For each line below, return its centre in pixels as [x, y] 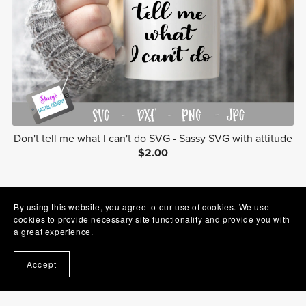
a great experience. [54, 231]
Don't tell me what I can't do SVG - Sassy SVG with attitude [153, 139]
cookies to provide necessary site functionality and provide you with [152, 219]
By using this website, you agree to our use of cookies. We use [142, 207]
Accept [42, 264]
